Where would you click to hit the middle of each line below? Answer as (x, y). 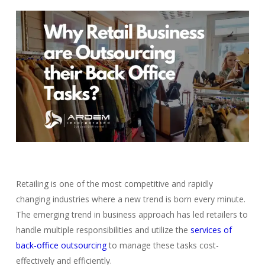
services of (211, 230)
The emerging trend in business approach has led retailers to (132, 214)
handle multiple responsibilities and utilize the (102, 230)
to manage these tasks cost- (164, 245)
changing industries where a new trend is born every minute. (130, 199)
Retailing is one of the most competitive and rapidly (114, 183)
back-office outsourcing (61, 245)
